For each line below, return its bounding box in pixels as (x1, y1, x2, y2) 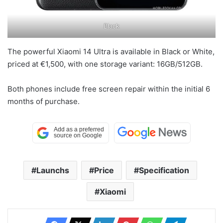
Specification (139, 165, 189, 176)
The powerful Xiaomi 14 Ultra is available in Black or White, (7, 47, 215, 57)
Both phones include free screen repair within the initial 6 (7, 84, 210, 94)
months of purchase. (7, 97, 80, 107)
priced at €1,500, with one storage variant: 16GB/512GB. (7, 59, 203, 69)
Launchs (36, 165, 69, 176)
